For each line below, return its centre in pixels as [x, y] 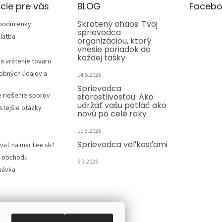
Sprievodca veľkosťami [122, 145]
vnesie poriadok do [114, 50]
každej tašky [101, 58]
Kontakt [94, 209]
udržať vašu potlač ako [122, 106]
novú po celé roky [112, 114]
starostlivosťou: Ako [115, 97]
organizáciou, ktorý [114, 41]
